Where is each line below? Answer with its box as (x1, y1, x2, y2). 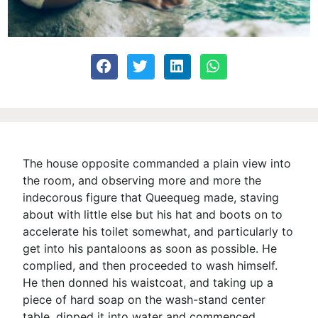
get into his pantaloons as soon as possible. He (23, 241, 278, 256)
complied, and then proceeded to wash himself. (23, 258, 278, 273)
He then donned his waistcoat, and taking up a (23, 275, 274, 290)
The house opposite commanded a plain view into (23, 155, 292, 170)
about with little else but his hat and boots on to (23, 207, 283, 221)
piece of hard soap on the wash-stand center (23, 292, 266, 307)
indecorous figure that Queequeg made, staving (23, 190, 280, 204)
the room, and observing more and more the (23, 172, 262, 187)
